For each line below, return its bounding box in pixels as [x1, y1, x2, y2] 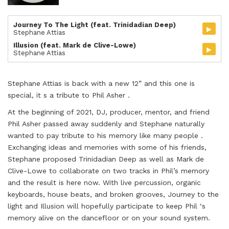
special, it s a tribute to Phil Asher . [8, 90, 130, 99]
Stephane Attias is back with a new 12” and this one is [8, 79, 195, 87]
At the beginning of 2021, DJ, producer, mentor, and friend [8, 107, 210, 116]
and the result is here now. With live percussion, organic [8, 178, 201, 187]
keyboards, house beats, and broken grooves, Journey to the [8, 190, 219, 198]
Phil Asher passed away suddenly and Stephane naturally [8, 119, 204, 128]
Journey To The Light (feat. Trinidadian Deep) [13, 20, 176, 29]
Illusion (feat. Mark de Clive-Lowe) [13, 41, 136, 49]
